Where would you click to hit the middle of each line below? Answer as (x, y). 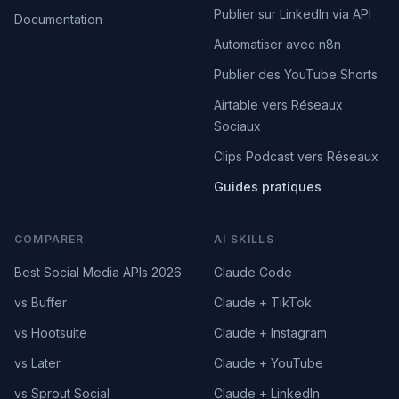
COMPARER (49, 239)
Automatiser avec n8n (277, 44)
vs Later (37, 363)
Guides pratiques (268, 187)
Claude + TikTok (263, 302)
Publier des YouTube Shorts (296, 74)
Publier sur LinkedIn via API (293, 14)
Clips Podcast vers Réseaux (296, 156)
